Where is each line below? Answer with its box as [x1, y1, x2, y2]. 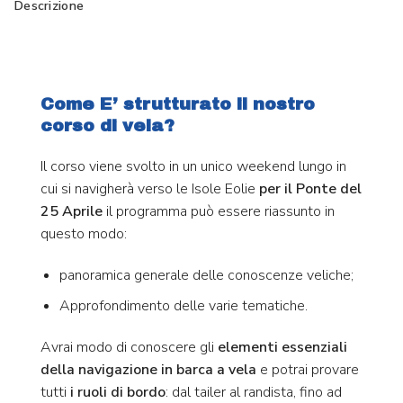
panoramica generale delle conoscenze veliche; [58, 264, 354, 285]
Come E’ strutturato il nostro [40, 94, 315, 114]
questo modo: [40, 223, 127, 244]
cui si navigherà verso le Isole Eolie [40, 178, 259, 199]
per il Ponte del [259, 178, 362, 199]
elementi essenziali [218, 337, 347, 358]
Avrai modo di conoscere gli [40, 337, 218, 358]
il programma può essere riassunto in [103, 201, 335, 221]
